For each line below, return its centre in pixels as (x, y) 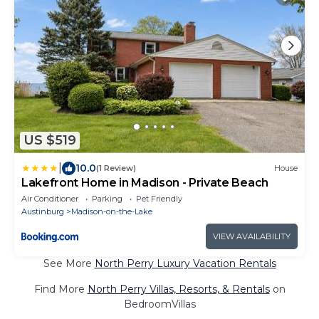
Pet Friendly (159, 198)
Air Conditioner (50, 198)
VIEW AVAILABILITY (252, 236)
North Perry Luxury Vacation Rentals (185, 263)
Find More (61, 289)
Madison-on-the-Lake (112, 211)
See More (69, 263)
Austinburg (43, 211)
